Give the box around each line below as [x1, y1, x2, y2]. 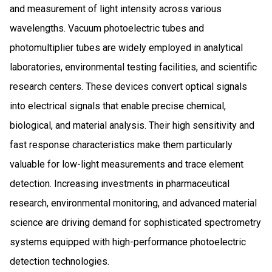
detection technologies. [10, 255, 109, 267]
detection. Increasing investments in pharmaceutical [10, 177, 229, 189]
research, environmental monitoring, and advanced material [10, 197, 257, 209]
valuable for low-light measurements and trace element [10, 158, 243, 170]
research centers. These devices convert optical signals [10, 80, 247, 92]
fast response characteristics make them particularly [10, 138, 233, 151]
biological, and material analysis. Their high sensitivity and [10, 119, 254, 131]
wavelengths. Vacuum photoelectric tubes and [10, 22, 204, 34]
